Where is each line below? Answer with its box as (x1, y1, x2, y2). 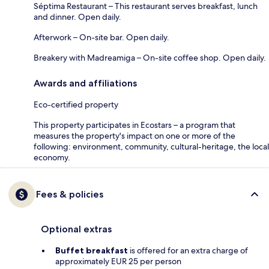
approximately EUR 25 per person (55, 255, 181, 267)
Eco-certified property (34, 98, 118, 110)
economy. (34, 151, 70, 163)
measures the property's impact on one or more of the (34, 130, 235, 141)
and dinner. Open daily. (34, 11, 121, 22)
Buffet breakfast (55, 244, 128, 256)
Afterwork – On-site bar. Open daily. (34, 31, 169, 43)
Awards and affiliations (34, 77, 137, 89)
